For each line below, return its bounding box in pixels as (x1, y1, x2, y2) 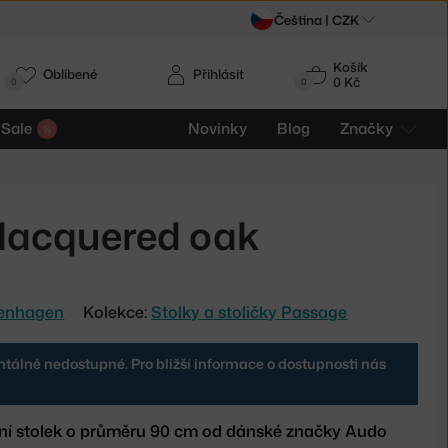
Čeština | (274, 11, 329, 29)
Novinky (188, 118, 247, 139)
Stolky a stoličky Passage (151, 300, 348, 323)
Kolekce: (83, 300, 152, 323)
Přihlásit (193, 65, 244, 83)
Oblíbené (43, 65, 98, 83)
